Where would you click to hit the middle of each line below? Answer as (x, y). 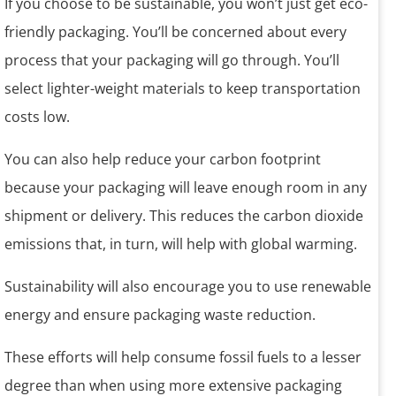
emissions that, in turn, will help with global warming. (181, 244)
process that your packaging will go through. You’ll (172, 61)
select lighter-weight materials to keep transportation (183, 89)
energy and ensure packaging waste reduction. (162, 315)
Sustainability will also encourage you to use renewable (188, 287)
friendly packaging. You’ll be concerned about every (175, 32)
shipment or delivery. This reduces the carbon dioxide (184, 216)
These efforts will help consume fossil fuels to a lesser (183, 358)
